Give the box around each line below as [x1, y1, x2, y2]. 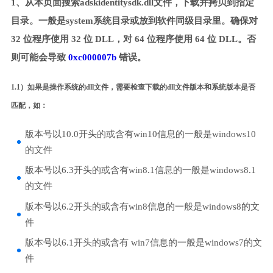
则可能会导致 [10, 52, 68, 63]
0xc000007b [68, 52, 116, 63]
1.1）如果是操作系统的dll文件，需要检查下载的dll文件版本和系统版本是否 [10, 82, 255, 91]
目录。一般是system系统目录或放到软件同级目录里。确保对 [10, 16, 258, 26]
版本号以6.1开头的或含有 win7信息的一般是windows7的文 [24, 238, 262, 248]
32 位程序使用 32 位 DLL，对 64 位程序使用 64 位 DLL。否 [10, 34, 256, 44]
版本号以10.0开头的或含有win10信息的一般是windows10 [24, 129, 256, 139]
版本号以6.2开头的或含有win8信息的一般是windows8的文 [24, 201, 260, 211]
